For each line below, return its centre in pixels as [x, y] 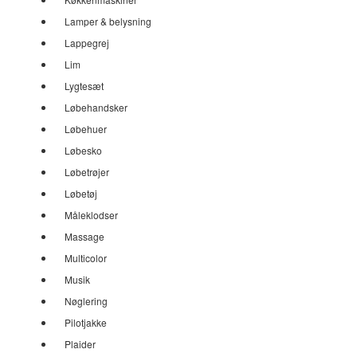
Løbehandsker [96, 107]
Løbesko [83, 150]
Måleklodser [91, 215]
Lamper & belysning [108, 21]
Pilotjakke [86, 322]
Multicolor [86, 258]
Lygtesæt [84, 86]
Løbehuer [86, 129]
